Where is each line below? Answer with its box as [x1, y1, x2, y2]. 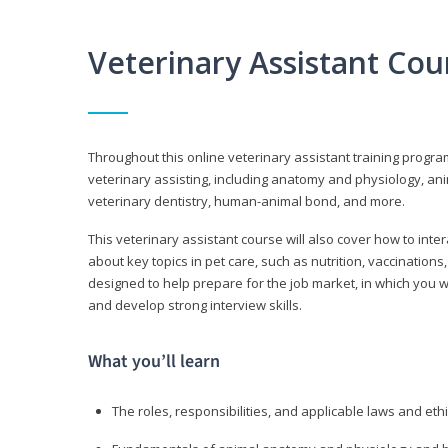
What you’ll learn [88, 349, 220, 375]
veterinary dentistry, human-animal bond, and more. [88, 192, 405, 211]
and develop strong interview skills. [88, 296, 302, 315]
